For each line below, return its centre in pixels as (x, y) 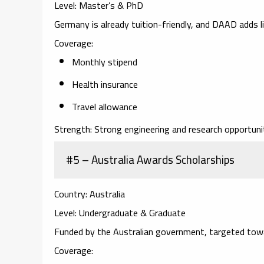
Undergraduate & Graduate (131, 212)
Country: (71, 194)
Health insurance (105, 84)
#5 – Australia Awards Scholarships (150, 159)
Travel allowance (105, 106)
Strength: (73, 129)
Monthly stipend (105, 62)
